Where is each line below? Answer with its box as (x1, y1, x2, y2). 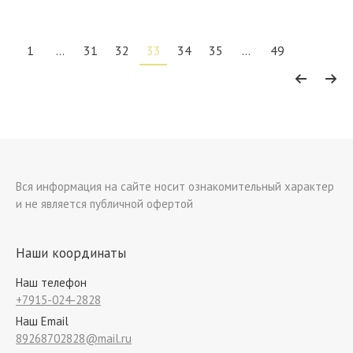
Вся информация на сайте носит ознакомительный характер (16, 179, 334, 194)
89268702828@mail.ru (16, 331, 132, 346)
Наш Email (16, 314, 69, 329)
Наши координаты (16, 244, 126, 262)
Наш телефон (16, 275, 87, 290)
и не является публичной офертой (16, 196, 193, 211)
